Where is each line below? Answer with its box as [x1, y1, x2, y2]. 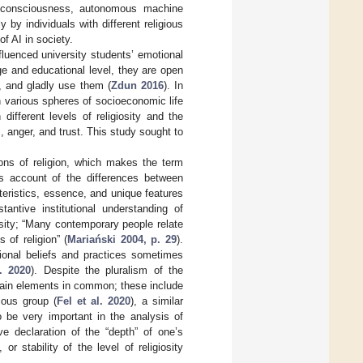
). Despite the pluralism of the [31, 263, 184, 276]
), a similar [130, 294, 184, 307]
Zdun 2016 [110, 79, 164, 92]
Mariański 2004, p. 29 [67, 233, 177, 246]
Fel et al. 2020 [56, 294, 130, 307]
